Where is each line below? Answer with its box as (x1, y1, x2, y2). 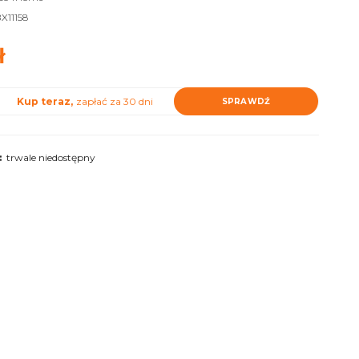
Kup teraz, (17, 95, 76, 107)
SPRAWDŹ (222, 95, 270, 107)
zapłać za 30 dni (76, 95, 154, 107)
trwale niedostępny (6, 151, 95, 163)
